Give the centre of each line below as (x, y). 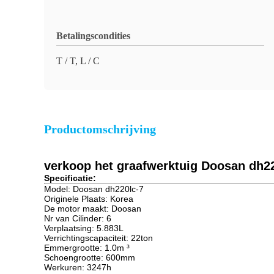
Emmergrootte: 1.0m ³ (87, 248)
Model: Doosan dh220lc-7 (94, 189)
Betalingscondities (93, 36)
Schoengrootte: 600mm (90, 257)
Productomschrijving (100, 129)
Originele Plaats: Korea (89, 199)
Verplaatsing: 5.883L (84, 228)
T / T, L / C (78, 61)
